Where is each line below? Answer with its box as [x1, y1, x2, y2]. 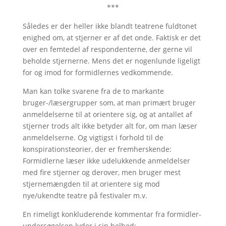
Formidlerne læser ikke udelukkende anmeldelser [22, 156, 190, 165]
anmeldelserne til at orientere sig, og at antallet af [22, 109, 192, 119]
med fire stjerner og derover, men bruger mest [22, 167, 181, 177]
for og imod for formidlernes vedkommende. [22, 68, 173, 77]
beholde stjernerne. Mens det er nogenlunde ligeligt [22, 56, 200, 66]
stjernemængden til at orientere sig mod [22, 179, 160, 189]
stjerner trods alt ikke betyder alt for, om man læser [22, 121, 197, 131]
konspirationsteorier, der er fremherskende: [22, 144, 172, 154]
